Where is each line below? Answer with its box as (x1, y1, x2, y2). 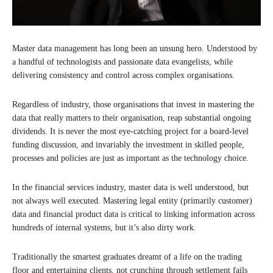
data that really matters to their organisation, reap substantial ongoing (12, 113, 251, 122)
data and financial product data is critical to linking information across (12, 209, 255, 219)
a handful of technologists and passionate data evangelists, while (12, 57, 233, 66)
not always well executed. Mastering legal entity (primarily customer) (12, 196, 252, 205)
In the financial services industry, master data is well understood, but (12, 182, 249, 192)
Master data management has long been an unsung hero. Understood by (12, 43, 257, 53)
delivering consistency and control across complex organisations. (12, 70, 235, 80)
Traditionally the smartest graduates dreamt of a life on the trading (12, 252, 242, 261)
